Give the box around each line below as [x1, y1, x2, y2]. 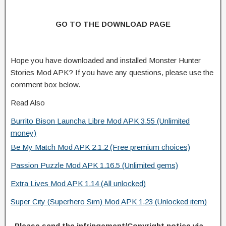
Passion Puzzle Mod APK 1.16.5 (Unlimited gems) [11, 160, 178, 169]
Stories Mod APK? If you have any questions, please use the [11, 68, 213, 77]
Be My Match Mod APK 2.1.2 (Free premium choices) [11, 142, 190, 151]
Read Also [11, 98, 45, 107]
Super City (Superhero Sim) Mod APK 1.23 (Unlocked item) [11, 197, 207, 206]
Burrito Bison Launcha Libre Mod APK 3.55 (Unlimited [11, 116, 190, 125]
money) [11, 128, 36, 137]
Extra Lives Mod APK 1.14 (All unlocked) [11, 179, 146, 188]
